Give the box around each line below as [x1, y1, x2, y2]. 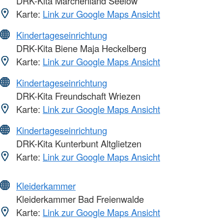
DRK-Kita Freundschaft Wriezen [14, 89, 140, 102]
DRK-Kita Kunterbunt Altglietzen [14, 137, 141, 150]
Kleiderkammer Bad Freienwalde [14, 192, 144, 205]
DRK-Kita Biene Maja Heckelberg [14, 41, 146, 55]
